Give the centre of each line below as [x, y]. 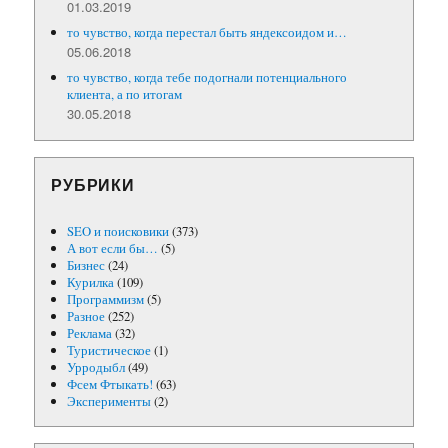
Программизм [106, 298]
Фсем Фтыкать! [110, 383]
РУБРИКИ [93, 184]
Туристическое [109, 349]
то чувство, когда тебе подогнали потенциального [207, 76]
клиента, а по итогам [125, 93]
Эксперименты [109, 400]
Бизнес [86, 264]
